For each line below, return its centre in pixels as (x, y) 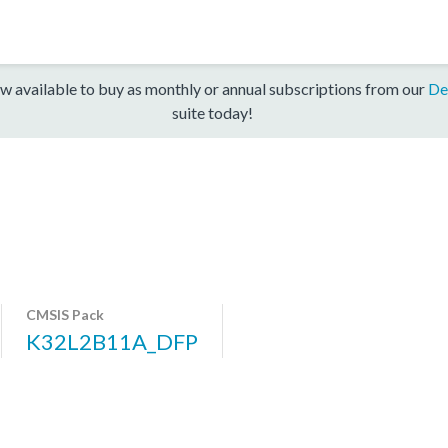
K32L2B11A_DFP (112, 341)
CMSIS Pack (65, 314)
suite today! (212, 112)
